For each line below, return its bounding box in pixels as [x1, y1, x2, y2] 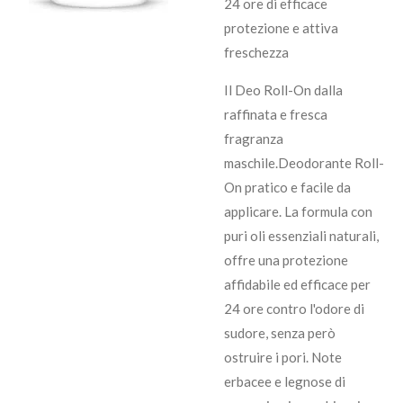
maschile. [224, 154, 278, 171]
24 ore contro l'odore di [224, 300, 364, 317]
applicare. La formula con [224, 202, 372, 219]
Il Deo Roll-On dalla [224, 81, 343, 98]
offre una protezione [224, 251, 348, 268]
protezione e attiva [224, 19, 338, 36]
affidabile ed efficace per [224, 275, 371, 292]
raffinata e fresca [224, 105, 327, 122]
